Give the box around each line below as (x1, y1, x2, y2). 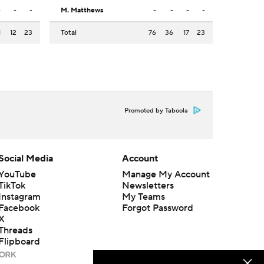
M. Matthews (61, 6, 104, 15)
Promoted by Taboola (124, 107, 188, 115)
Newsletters (121, 180, 174, 192)
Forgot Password (121, 202, 193, 214)
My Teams (121, 191, 165, 203)
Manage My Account (121, 169, 210, 181)
